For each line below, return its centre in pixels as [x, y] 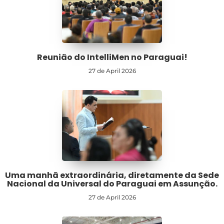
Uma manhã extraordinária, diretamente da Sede [112, 175]
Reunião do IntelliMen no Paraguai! [112, 57]
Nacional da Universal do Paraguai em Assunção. [112, 184]
